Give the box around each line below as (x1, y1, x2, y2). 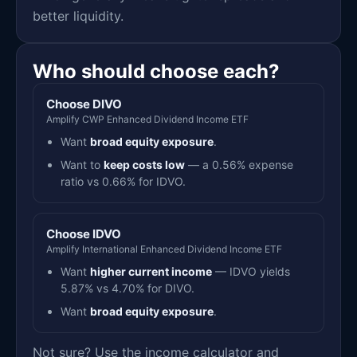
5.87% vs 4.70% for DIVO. (61, 280, 194, 295)
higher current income (90, 264, 212, 278)
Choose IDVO (46, 226, 121, 241)
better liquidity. (33, 7, 124, 24)
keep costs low (104, 157, 185, 171)
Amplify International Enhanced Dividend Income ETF (46, 242, 282, 255)
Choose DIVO (46, 96, 122, 112)
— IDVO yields (212, 264, 290, 278)
